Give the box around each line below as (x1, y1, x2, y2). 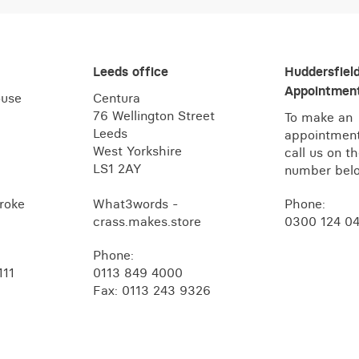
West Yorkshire (93, 143, 183, 159)
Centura (93, 90, 141, 107)
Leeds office (93, 63, 169, 80)
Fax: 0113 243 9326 (93, 282, 212, 299)
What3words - (93, 196, 179, 212)
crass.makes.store (93, 213, 202, 230)
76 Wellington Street (93, 107, 216, 124)
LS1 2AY (93, 160, 142, 177)
